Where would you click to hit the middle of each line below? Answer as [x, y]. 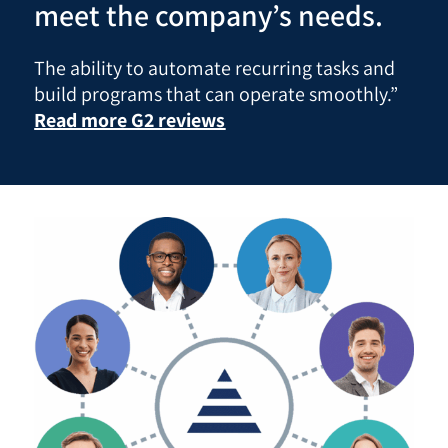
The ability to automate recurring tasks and [215, 68]
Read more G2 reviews [130, 120]
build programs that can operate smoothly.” [216, 94]
